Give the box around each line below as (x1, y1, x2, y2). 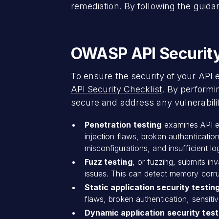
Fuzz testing (84, 156, 132, 167)
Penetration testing (84, 119, 162, 130)
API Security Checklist (70, 84, 162, 94)
